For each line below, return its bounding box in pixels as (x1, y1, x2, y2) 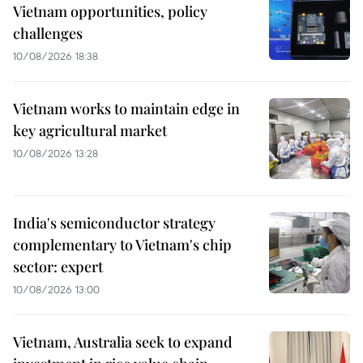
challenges (13, 23, 83, 43)
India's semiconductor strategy (13, 212, 216, 233)
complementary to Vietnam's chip (13, 234, 232, 254)
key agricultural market (13, 120, 167, 140)
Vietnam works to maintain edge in (13, 98, 240, 118)
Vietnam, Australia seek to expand (13, 331, 233, 352)
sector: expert (13, 256, 103, 276)
